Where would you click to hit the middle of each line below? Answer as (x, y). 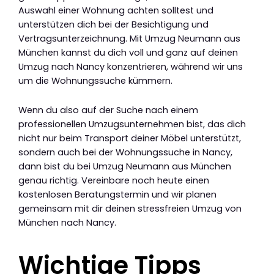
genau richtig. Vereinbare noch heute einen (114, 181)
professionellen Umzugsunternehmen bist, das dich (132, 124)
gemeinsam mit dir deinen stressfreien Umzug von (130, 209)
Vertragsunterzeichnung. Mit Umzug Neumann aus (129, 38)
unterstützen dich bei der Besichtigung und (113, 24)
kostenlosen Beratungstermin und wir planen (117, 195)
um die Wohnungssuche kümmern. (95, 80)
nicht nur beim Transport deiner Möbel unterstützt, (130, 139)
